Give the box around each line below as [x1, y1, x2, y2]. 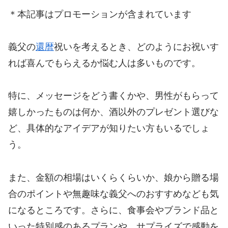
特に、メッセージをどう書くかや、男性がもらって [8, 91, 219, 101]
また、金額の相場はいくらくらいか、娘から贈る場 [8, 172, 219, 183]
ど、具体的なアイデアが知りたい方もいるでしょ [8, 123, 210, 134]
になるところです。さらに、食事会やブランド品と [8, 205, 219, 215]
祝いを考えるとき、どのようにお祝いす [54, 41, 219, 52]
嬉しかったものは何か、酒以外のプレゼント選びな [8, 107, 219, 118]
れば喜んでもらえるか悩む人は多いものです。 [8, 58, 201, 68]
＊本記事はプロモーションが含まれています [8, 9, 191, 19]
